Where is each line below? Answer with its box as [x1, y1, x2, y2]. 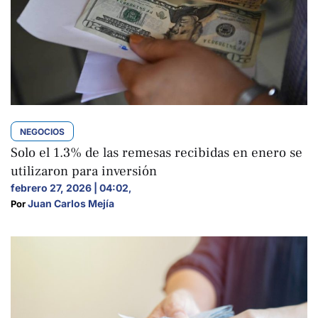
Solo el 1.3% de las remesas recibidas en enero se [11, 143, 302, 161]
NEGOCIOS [20, 126, 65, 137]
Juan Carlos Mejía [28, 197, 114, 209]
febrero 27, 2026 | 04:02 [11, 181, 128, 194]
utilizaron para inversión [11, 162, 157, 180]
